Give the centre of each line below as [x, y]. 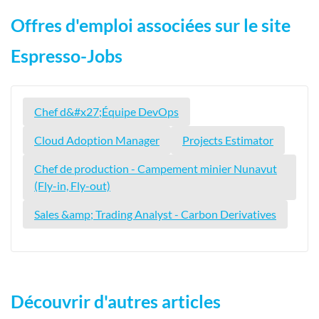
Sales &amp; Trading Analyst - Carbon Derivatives [155, 214]
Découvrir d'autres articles [116, 302]
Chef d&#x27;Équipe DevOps [106, 112]
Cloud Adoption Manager [97, 140]
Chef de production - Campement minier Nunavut [156, 169]
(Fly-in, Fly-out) [72, 186]
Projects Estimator [228, 140]
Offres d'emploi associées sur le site [151, 26]
